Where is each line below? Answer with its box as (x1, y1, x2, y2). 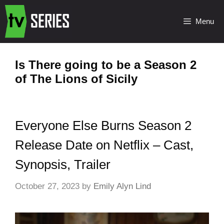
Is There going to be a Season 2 (15, 58, 196, 71)
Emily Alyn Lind (93, 181, 151, 191)
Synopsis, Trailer (15, 157, 110, 172)
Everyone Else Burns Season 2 (15, 118, 191, 133)
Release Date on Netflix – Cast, (15, 137, 193, 152)
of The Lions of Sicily (15, 72, 137, 85)
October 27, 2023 (15, 181, 79, 191)
